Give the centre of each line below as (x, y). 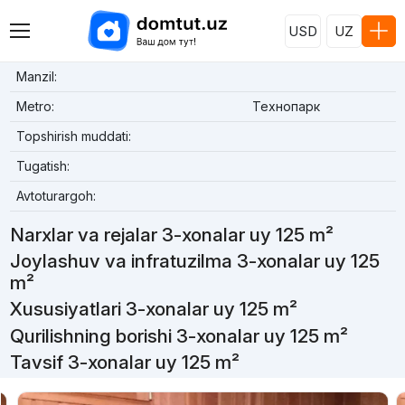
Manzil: (36, 76)
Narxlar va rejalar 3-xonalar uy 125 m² (171, 235)
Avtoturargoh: (56, 196)
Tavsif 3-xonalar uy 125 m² (124, 362)
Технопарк (286, 106)
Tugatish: (42, 166)
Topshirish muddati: (73, 136)
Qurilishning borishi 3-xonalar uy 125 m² (179, 335)
